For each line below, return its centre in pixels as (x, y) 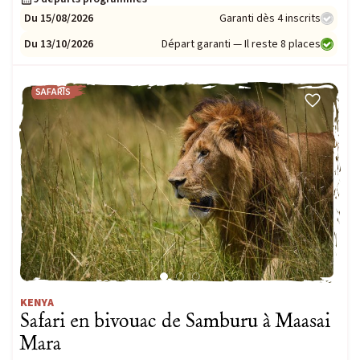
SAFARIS (53, 92)
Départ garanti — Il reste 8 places (241, 44)
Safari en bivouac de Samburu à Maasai (175, 321)
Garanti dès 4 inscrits (270, 18)
